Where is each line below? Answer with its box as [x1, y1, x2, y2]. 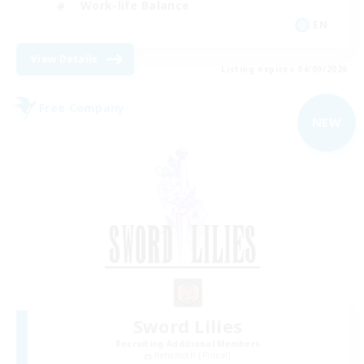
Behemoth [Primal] [154, 349, 232, 362]
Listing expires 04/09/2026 [221, 63, 348, 75]
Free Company [39, 100, 125, 116]
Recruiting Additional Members [115, 338, 261, 350]
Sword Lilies [132, 314, 243, 339]
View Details [31, 51, 98, 66]
